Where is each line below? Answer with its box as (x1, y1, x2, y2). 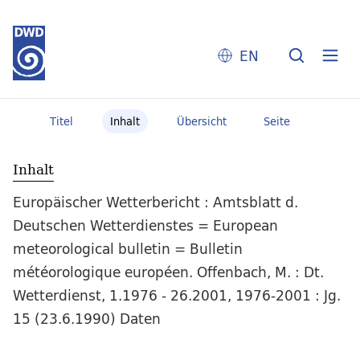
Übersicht (176, 112, 227, 130)
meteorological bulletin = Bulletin (13, 237, 243, 261)
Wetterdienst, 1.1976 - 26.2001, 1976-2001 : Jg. (13, 284, 341, 308)
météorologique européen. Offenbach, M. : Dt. (13, 260, 324, 284)
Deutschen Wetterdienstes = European (13, 214, 278, 238)
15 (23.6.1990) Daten (13, 307, 161, 331)
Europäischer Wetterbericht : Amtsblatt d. (13, 190, 298, 215)
